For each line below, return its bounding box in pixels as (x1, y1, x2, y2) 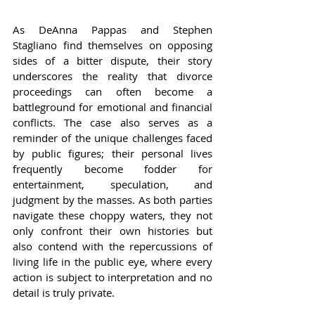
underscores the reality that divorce (13, 69, 212, 84)
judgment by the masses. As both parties (13, 193, 212, 207)
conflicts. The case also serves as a (13, 115, 212, 130)
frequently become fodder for (13, 162, 212, 176)
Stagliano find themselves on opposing (13, 38, 212, 53)
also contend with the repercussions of (13, 239, 212, 254)
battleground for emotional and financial (13, 100, 212, 115)
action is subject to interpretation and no (13, 270, 212, 285)
